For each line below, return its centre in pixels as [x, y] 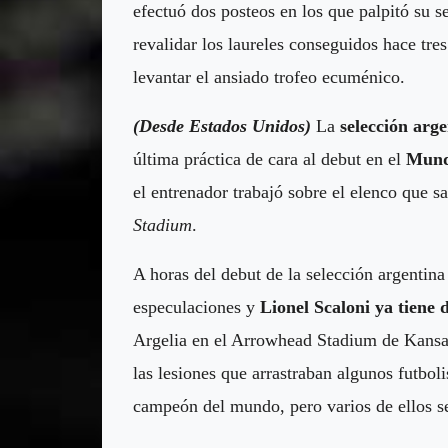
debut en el [363, 158]
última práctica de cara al [227, 158]
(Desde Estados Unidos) [222, 125]
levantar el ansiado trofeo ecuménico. [269, 76]
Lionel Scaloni [315, 306]
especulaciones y [196, 306]
